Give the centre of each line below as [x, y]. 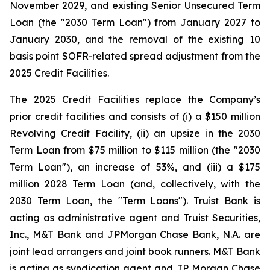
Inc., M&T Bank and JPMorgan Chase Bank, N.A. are [135, 234]
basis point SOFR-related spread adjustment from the [135, 56]
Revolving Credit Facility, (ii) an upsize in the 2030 [135, 133]
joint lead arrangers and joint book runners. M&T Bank [135, 251]
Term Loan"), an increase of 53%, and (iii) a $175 [135, 167]
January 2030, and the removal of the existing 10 [135, 39]
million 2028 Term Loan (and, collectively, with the [135, 184]
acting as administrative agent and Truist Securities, [135, 218]
